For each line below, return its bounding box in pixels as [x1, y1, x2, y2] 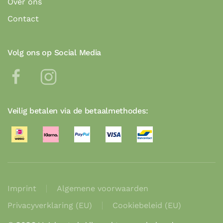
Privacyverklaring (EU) [7, 201, 92, 211]
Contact [7, 14, 39, 24]
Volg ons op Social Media [7, 48, 102, 58]
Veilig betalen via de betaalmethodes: [7, 106, 148, 116]
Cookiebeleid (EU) [112, 201, 181, 211]
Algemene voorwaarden [57, 184, 148, 194]
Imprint [7, 184, 36, 194]
